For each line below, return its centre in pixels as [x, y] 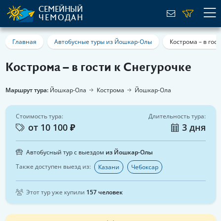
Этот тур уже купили [55, 192]
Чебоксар [145, 167]
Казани [109, 167]
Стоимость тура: [39, 116]
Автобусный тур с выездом [66, 152]
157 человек [105, 192]
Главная [24, 42]
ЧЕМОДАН [61, 18]
